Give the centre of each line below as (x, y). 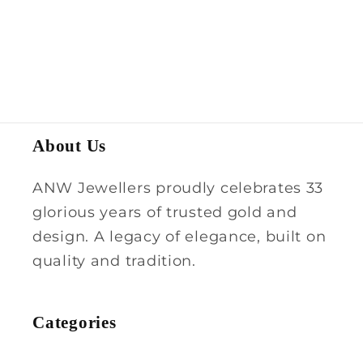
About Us (70, 145)
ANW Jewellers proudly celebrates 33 (178, 188)
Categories (75, 322)
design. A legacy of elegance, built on (179, 236)
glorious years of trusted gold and (165, 212)
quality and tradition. (114, 261)
